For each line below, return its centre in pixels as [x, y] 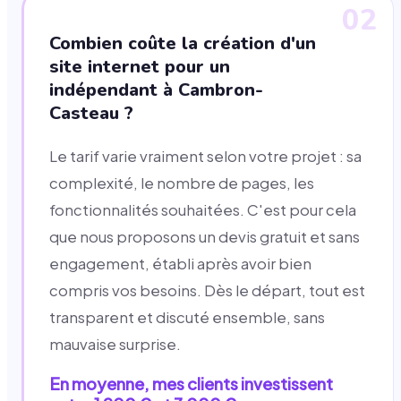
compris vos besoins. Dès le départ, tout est [207, 290]
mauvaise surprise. [115, 344]
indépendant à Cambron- [156, 90]
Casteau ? [91, 113]
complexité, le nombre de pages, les [182, 183]
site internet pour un [140, 66]
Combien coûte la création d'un [183, 43]
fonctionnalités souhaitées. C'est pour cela [203, 209]
